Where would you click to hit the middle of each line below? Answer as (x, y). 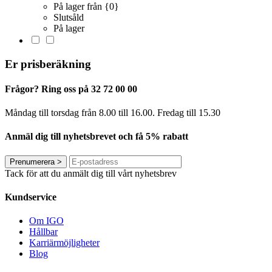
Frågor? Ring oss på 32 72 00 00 (71, 89)
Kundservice (31, 197)
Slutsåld (69, 17)
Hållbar (43, 232)
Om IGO (46, 221)
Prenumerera (32, 161)
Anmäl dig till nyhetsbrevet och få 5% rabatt (97, 137)
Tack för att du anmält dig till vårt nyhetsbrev (91, 173)
